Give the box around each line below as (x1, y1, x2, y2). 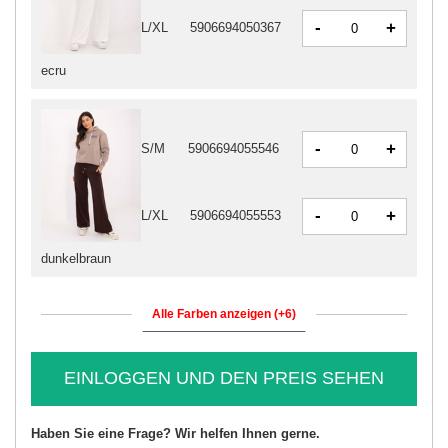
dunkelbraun (41, 251, 111, 267)
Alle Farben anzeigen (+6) (152, 307, 296, 322)
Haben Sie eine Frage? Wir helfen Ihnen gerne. (31, 426, 320, 442)
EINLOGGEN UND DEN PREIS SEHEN (64, 368, 384, 389)
